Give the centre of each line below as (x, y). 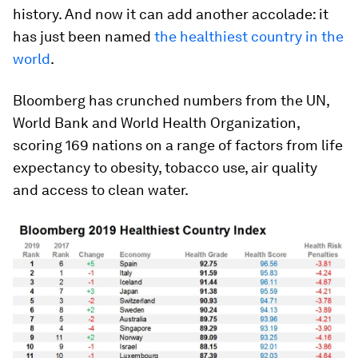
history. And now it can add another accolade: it (171, 14)
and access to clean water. (101, 190)
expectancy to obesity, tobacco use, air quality (165, 167)
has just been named (84, 36)
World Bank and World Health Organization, (156, 123)
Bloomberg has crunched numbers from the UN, (171, 100)
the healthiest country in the (249, 36)
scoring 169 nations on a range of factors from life (178, 145)
